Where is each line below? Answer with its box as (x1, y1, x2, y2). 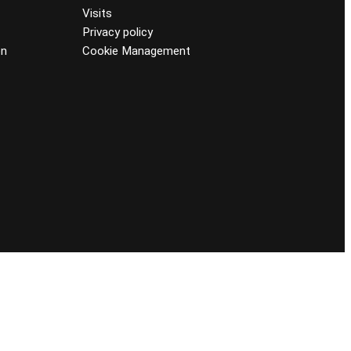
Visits (81, 6, 112, 21)
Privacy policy (81, 25, 153, 40)
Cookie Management (81, 44, 190, 59)
